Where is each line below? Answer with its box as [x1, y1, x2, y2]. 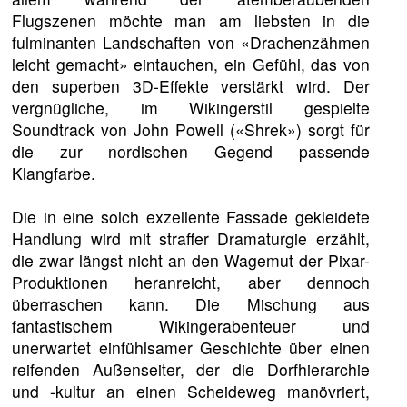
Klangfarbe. [12, 162, 96, 185]
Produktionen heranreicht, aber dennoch [12, 271, 370, 294]
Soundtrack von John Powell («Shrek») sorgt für [12, 118, 370, 142]
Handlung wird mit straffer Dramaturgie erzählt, [12, 227, 370, 251]
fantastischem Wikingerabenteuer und [12, 314, 370, 338]
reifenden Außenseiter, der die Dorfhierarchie [12, 358, 370, 382]
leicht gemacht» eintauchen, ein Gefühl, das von [12, 53, 370, 76]
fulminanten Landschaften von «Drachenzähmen [12, 31, 370, 55]
